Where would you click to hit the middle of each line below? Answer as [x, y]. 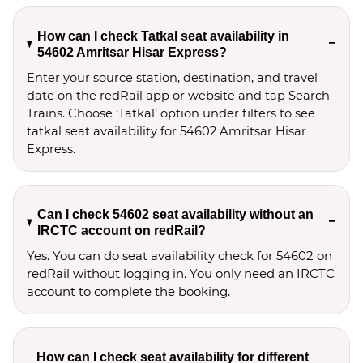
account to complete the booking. [128, 291]
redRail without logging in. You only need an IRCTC [181, 273]
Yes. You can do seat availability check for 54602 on [179, 256]
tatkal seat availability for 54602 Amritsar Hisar [167, 131]
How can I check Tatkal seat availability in [164, 36]
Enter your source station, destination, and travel [172, 78]
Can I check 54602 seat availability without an [176, 214]
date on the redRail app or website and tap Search [178, 96]
